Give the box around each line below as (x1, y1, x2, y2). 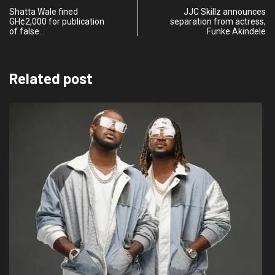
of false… (9, 26, 45, 36)
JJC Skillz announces (184, 6, 266, 17)
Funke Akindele (207, 26, 266, 36)
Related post (9, 69, 93, 87)
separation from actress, (170, 16, 266, 26)
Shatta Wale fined (9, 6, 78, 17)
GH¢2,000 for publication (9, 16, 104, 26)
